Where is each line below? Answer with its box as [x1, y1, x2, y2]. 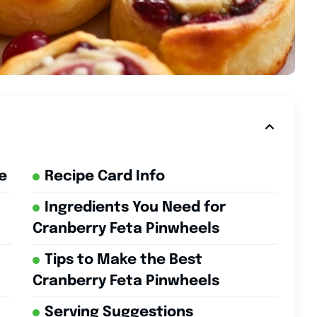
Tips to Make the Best [44, 253, 202, 268]
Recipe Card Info [44, 169, 165, 185]
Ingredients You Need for [44, 200, 226, 216]
